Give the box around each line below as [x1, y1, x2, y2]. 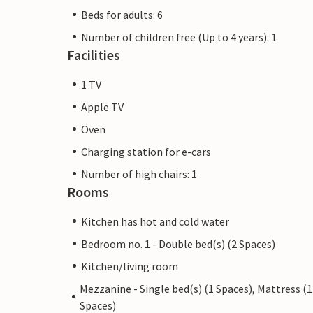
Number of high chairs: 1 [81, 166, 197, 181]
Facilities [67, 45, 120, 64]
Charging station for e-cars [81, 144, 211, 159]
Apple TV [81, 99, 124, 114]
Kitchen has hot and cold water [81, 214, 229, 228]
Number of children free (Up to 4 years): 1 [81, 29, 277, 44]
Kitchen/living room [81, 259, 178, 273]
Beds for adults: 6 [81, 7, 163, 22]
